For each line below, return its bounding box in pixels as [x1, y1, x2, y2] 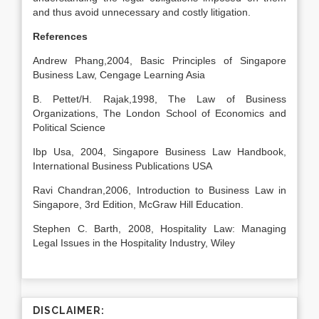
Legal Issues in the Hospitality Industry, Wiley [33, 237, 235, 249]
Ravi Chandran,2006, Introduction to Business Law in [33, 184, 286, 196]
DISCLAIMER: [33, 305, 105, 316]
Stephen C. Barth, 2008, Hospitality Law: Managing [33, 223, 286, 234]
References [33, 31, 88, 42]
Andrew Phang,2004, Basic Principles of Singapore [33, 55, 286, 66]
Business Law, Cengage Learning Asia [33, 69, 205, 80]
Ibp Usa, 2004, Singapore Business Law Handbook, [33, 146, 286, 157]
